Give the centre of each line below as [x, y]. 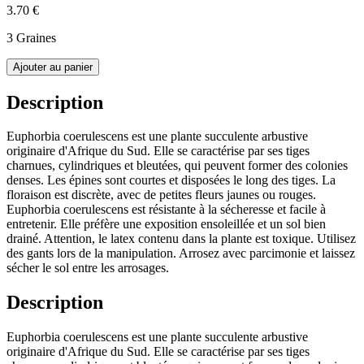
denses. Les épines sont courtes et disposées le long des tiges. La [171, 180]
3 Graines [31, 37]
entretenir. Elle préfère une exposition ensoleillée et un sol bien [166, 224]
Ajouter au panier [53, 67]
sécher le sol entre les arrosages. [88, 268]
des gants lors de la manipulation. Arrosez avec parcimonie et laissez [181, 253]
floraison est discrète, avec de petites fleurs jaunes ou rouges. [161, 195]
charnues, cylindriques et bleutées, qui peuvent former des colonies [177, 166]
